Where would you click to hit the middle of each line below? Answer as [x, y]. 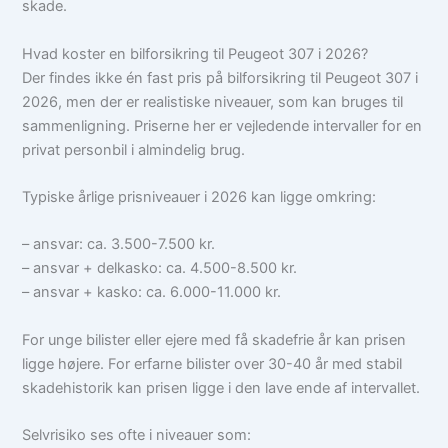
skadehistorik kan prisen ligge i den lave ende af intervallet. [221, 387]
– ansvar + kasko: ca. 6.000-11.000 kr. [152, 292]
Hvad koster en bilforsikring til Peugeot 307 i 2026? [195, 53]
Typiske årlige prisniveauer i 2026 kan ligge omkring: [199, 196]
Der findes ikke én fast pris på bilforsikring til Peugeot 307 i [220, 77]
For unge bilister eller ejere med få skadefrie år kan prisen [214, 339]
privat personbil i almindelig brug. [134, 149]
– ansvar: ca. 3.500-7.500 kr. [119, 244]
